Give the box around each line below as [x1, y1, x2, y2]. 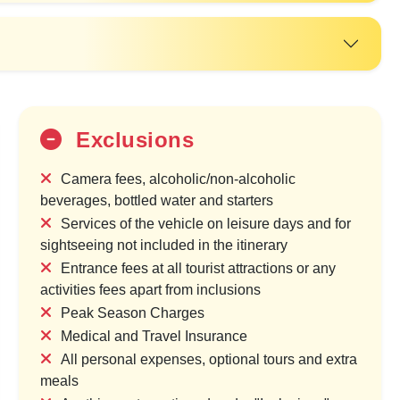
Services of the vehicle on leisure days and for [61, 216, 352, 232]
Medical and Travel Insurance [61, 329, 248, 345]
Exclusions [69, 128, 195, 153]
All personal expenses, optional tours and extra [61, 352, 358, 368]
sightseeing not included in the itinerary [40, 237, 288, 254]
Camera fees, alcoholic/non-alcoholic [61, 171, 296, 187]
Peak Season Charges [61, 305, 205, 321]
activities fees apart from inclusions [40, 282, 262, 298]
